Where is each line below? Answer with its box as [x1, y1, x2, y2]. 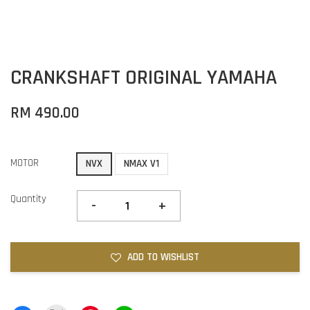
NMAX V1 [124, 157, 159, 170]
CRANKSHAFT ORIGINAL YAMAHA [10, 64, 277, 91]
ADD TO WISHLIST [127, 250, 199, 264]
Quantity [10, 192, 46, 206]
